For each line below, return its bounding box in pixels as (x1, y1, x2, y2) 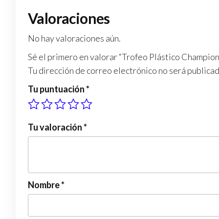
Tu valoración (28, 122, 84, 133)
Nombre (28, 179, 61, 191)
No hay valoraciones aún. (28, 33, 121, 44)
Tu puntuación (28, 84, 86, 95)
